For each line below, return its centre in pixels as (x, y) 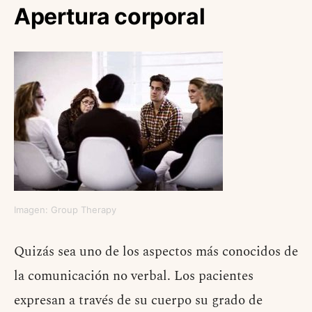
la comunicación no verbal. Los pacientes (134, 276)
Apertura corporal (110, 17)
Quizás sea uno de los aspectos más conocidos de (156, 252)
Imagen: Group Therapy (65, 210)
